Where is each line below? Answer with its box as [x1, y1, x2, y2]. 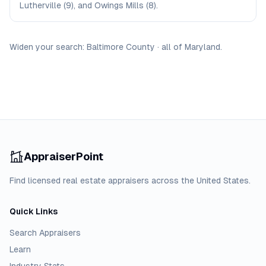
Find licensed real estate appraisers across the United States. [9, 176, 251, 185]
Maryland [185, 42, 220, 52]
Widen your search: [9, 42, 84, 52]
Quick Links [9, 207, 58, 216]
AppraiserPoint [24, 150, 103, 163]
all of [161, 42, 185, 52]
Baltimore [87, 42, 123, 52]
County [123, 42, 155, 52]
